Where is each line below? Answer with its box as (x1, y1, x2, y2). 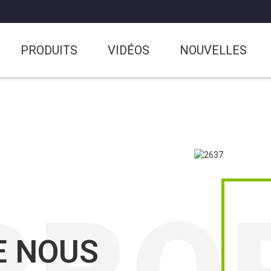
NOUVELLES (180, 43, 247, 57)
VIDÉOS (108, 43, 149, 57)
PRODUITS (21, 43, 77, 57)
